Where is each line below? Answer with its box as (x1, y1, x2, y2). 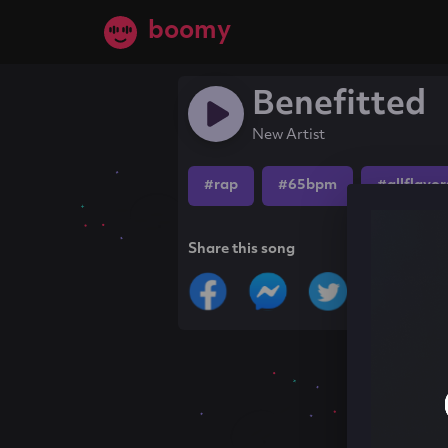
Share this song (188, 242, 296, 257)
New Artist (252, 128, 326, 143)
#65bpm (278, 178, 338, 193)
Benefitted (252, 90, 427, 122)
